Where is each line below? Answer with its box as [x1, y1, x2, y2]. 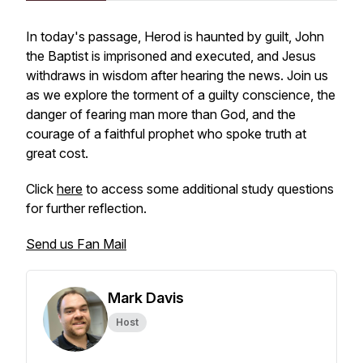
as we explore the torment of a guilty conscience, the [26, 87, 335, 103]
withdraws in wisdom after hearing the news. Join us [26, 67, 328, 83]
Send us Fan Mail [26, 236, 126, 252]
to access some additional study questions [83, 181, 334, 197]
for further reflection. [26, 200, 147, 216]
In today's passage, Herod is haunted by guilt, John [26, 28, 324, 45]
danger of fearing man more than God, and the [26, 106, 296, 122]
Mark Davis [108, 289, 184, 306]
